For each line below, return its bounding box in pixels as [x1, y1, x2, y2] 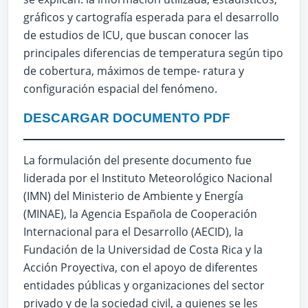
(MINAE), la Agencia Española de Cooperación [23, 206, 257, 221]
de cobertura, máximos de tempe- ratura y [23, 63, 244, 78]
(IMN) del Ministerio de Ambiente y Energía [23, 188, 243, 203]
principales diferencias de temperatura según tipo [23, 45, 283, 60]
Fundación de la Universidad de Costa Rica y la [23, 241, 263, 257]
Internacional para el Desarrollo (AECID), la [23, 223, 243, 239]
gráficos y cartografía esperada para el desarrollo [23, 9, 279, 25]
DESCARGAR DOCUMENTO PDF [23, 111, 230, 126]
